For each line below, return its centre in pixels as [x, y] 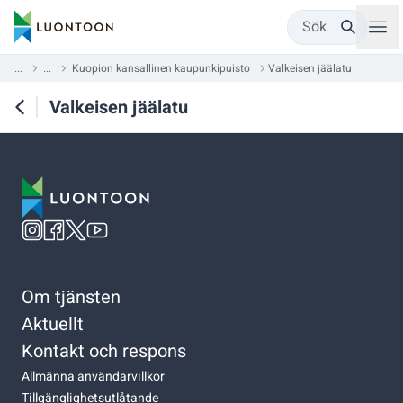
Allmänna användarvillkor [93, 376]
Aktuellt [53, 324]
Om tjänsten [71, 297]
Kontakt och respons [104, 351]
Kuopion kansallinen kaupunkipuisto [161, 68]
